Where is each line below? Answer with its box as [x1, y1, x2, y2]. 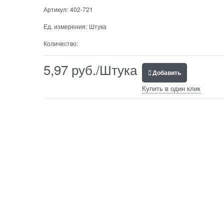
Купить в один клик [141, 83, 200, 93]
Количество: [43, 38, 78, 47]
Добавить [152, 67, 181, 77]
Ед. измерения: [43, 21, 87, 30]
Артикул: [43, 4, 68, 13]
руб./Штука [67, 59, 137, 78]
